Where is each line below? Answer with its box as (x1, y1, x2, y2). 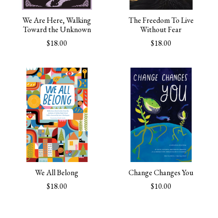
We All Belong (35, 167, 79, 178)
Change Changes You (128, 167, 194, 178)
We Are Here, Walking (22, 15, 91, 26)
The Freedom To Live (128, 15, 194, 26)
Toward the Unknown (22, 24, 91, 35)
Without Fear (140, 24, 182, 35)
